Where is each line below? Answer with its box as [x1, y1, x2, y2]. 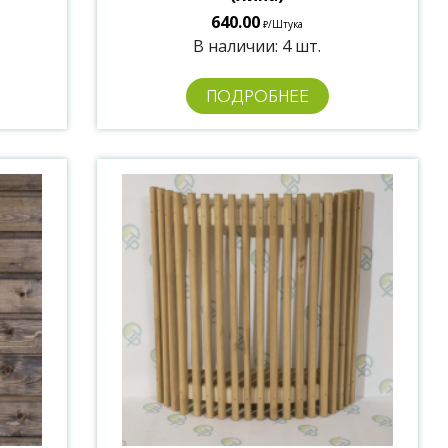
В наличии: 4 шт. [193, 35, 322, 58]
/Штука [268, 17, 304, 32]
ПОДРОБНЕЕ [205, 86, 309, 107]
